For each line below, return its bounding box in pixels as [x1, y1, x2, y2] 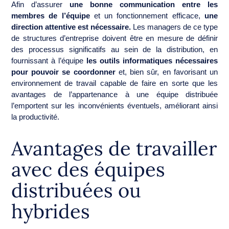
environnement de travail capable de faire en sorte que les [11, 78, 218, 87]
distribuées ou [11, 177, 141, 202]
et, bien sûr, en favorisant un [115, 67, 218, 76]
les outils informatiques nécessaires [83, 56, 218, 65]
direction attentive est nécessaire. [11, 22, 131, 31]
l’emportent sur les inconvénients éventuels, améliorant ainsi [11, 101, 218, 110]
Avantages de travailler [11, 135, 217, 161]
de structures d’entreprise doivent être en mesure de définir [11, 33, 218, 42]
